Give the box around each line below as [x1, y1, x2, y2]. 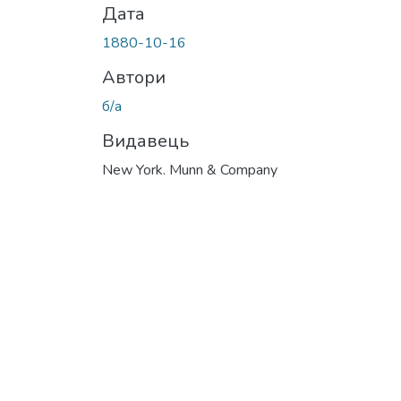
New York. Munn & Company [102, 159, 277, 180]
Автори [102, 64, 166, 90]
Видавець [102, 128, 189, 153]
